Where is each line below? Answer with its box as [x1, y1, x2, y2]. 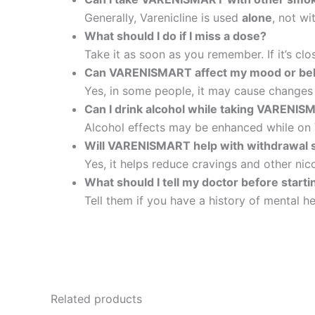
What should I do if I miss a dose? [84, 28, 266, 43]
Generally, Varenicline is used [84, 10, 242, 25]
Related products [51, 291, 142, 306]
